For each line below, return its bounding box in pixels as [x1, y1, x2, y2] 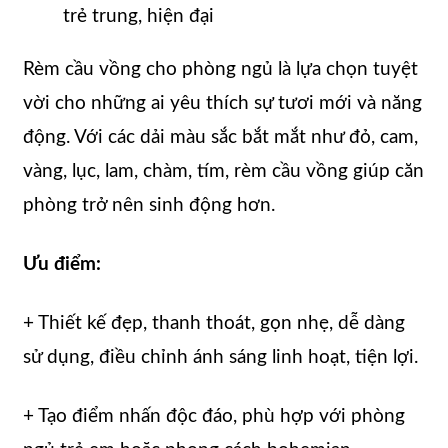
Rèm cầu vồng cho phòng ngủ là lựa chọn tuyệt [23, 60, 418, 80]
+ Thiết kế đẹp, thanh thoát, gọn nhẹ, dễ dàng [23, 314, 405, 334]
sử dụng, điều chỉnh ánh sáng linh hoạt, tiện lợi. [23, 348, 418, 368]
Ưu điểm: [23, 255, 101, 275]
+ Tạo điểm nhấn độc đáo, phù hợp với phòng [23, 407, 405, 427]
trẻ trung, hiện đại [63, 7, 214, 27]
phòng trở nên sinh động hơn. [23, 196, 275, 216]
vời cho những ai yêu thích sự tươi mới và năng [23, 94, 422, 114]
